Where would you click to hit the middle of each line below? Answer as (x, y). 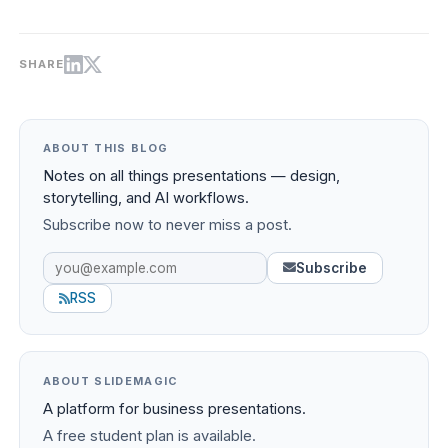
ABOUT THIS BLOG (105, 148)
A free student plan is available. (149, 435)
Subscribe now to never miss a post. (167, 225)
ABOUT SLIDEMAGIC (110, 380)
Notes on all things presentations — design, (191, 176)
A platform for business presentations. (174, 408)
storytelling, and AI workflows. (145, 198)
